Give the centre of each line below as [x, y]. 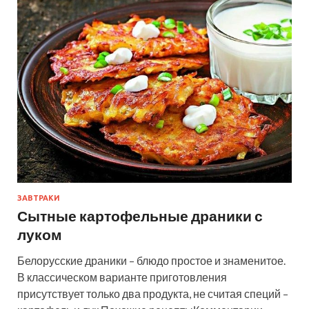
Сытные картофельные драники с [140, 215]
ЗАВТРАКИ [39, 198]
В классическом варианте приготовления [122, 277]
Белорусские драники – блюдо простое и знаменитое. [151, 260]
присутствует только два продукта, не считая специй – [153, 293]
